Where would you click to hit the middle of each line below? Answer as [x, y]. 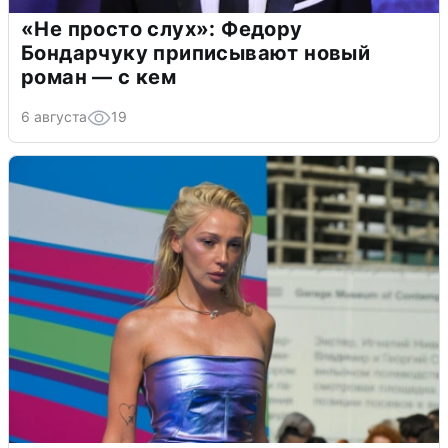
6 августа [54, 117]
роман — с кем [99, 77]
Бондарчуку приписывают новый [196, 53]
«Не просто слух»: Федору [162, 29]
